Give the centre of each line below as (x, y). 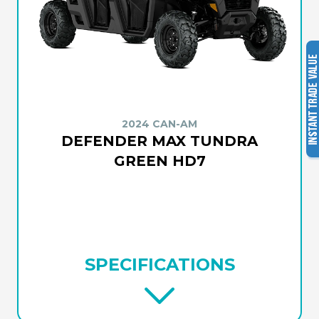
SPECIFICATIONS (159, 265)
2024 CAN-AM (159, 124)
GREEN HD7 (159, 161)
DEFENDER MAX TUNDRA (159, 141)
